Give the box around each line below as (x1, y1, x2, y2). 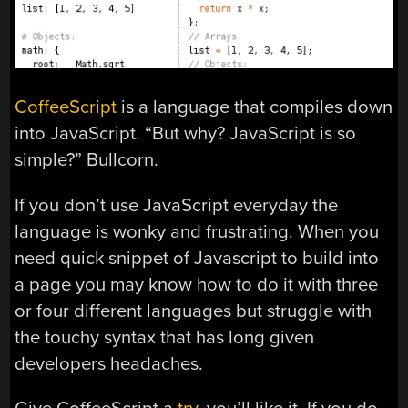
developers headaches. (15, 352, 204, 375)
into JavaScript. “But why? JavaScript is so (15, 122, 357, 146)
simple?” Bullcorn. (15, 148, 159, 172)
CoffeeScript (15, 96, 117, 119)
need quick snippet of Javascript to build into (15, 246, 380, 270)
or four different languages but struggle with (15, 299, 372, 322)
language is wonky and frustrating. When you (15, 219, 380, 243)
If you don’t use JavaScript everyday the (15, 193, 339, 217)
